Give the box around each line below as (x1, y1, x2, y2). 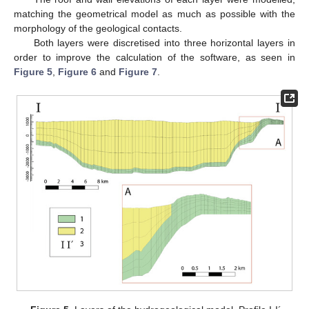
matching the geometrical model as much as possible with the (14, 8, 295, 20)
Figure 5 (14, 66, 52, 78)
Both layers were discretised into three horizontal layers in (33, 37, 295, 49)
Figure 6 (58, 66, 97, 78)
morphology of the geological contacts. (14, 23, 182, 34)
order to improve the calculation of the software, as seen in (14, 52, 295, 63)
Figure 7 (119, 66, 157, 78)
